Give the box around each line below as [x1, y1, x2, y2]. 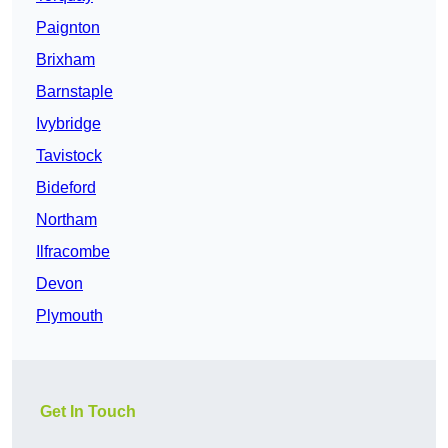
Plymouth [36, 306, 103, 324]
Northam [36, 210, 97, 228]
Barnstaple [36, 82, 113, 100]
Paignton [36, 18, 100, 36]
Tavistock [36, 146, 102, 164]
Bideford [36, 178, 96, 196]
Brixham [36, 50, 95, 68]
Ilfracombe [36, 242, 110, 260]
